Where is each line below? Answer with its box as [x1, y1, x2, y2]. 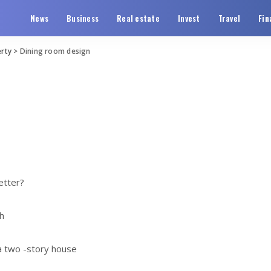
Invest [178, 12, 200, 24]
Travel [218, 12, 241, 24]
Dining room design [19, 46, 91, 56]
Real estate [117, 12, 160, 24]
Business [67, 12, 99, 24]
